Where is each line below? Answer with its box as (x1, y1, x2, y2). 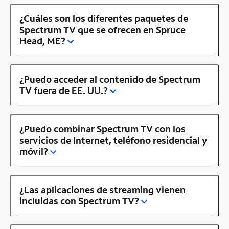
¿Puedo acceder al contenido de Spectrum (19, 73, 200, 86)
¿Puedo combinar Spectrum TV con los (19, 123, 186, 135)
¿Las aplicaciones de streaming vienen (19, 184, 186, 196)
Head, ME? (19, 35, 65, 48)
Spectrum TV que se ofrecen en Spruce (19, 24, 186, 36)
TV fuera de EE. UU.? (19, 84, 108, 97)
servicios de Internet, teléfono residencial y (19, 134, 208, 147)
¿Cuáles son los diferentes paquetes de (19, 12, 188, 25)
